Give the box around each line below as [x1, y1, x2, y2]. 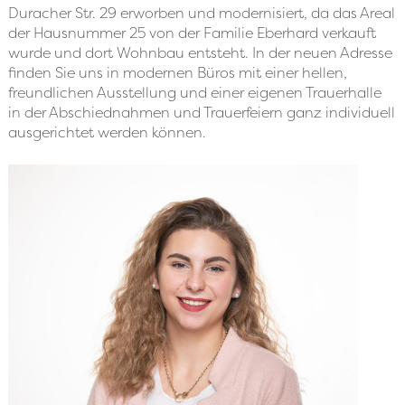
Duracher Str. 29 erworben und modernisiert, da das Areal [7, 3, 395, 24]
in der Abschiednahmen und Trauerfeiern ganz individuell [7, 102, 395, 123]
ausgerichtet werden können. [7, 122, 206, 143]
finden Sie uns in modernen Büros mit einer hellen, [7, 62, 347, 83]
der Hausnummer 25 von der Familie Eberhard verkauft [7, 23, 376, 43]
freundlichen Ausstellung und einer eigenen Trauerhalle [7, 82, 381, 103]
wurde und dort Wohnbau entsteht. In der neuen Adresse [7, 42, 392, 63]
